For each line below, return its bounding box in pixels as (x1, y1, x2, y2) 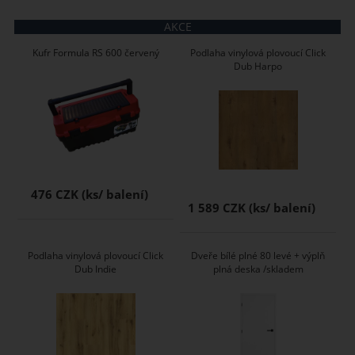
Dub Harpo (234, 59, 283, 73)
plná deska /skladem (212, 261, 303, 276)
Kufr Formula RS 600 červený (32, 45, 159, 59)
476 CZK (30, 185, 78, 203)
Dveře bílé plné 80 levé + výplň (191, 248, 326, 262)
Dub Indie (74, 261, 117, 276)
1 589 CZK (188, 199, 246, 216)
